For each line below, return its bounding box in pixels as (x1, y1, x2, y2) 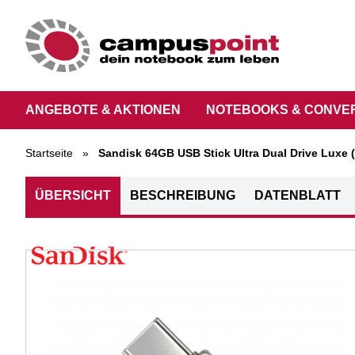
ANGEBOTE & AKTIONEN (25, 103, 181, 116)
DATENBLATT (254, 188, 341, 202)
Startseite (25, 146, 73, 159)
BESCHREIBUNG (130, 188, 235, 202)
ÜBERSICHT (35, 188, 111, 202)
